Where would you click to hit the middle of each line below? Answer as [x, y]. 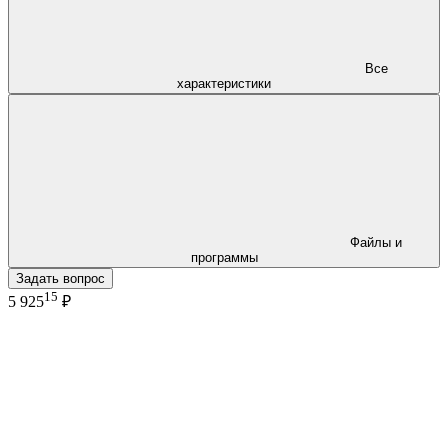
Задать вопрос [60, 278]
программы [224, 257]
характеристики [224, 83]
